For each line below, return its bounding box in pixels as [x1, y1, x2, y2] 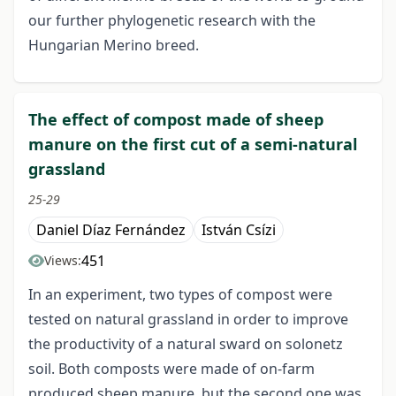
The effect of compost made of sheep [28, 109, 324, 131]
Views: [44, 252, 81, 270]
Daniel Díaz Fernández [36, 220, 186, 240]
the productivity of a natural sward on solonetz [28, 334, 343, 354]
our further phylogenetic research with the [28, 11, 316, 31]
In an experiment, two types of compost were [28, 285, 332, 305]
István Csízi [202, 220, 276, 240]
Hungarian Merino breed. [28, 35, 199, 56]
